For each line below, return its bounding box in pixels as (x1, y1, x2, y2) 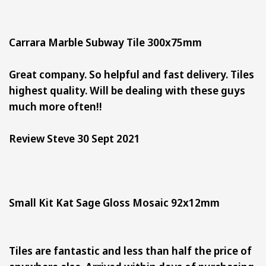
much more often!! (9, 99, 102, 113)
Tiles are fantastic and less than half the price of (9, 243, 252, 258)
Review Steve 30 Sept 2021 (9, 131, 140, 145)
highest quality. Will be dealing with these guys (9, 83, 245, 97)
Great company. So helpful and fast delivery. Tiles (9, 66, 254, 81)
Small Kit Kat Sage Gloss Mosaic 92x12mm (9, 195, 229, 210)
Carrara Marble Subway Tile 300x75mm (9, 34, 209, 49)
